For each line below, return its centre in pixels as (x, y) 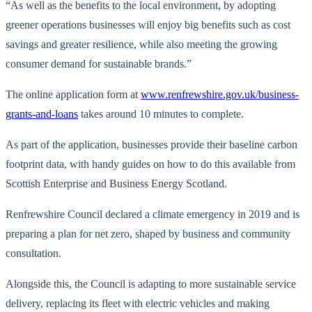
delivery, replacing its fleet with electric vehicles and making (138, 303)
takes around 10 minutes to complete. (161, 114)
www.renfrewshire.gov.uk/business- (220, 94)
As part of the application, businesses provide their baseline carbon (151, 144)
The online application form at (73, 94)
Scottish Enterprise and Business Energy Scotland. (116, 183)
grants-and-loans (42, 114)
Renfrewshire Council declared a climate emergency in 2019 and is (153, 214)
